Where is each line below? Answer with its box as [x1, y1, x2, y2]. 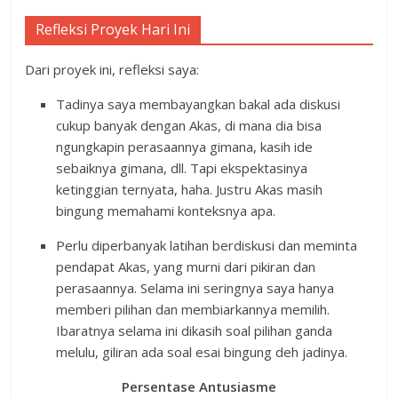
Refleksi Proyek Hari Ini [36, 20, 191, 40]
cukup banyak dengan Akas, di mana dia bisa [56, 116, 322, 135]
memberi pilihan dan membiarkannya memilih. [56, 300, 330, 319]
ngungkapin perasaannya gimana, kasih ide [56, 138, 314, 156]
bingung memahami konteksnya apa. [56, 202, 276, 220]
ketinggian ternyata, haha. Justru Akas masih [56, 180, 323, 199]
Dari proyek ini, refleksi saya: [25, 60, 200, 79]
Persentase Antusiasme [121, 378, 276, 396]
